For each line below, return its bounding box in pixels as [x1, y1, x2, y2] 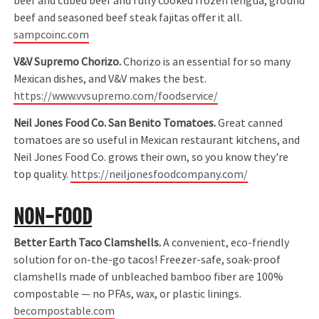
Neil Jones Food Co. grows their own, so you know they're [14, 150, 289, 165]
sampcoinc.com [14, 27, 90, 42]
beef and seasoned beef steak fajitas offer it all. [14, 10, 243, 25]
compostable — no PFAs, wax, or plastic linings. [14, 287, 242, 302]
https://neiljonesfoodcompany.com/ [70, 167, 249, 182]
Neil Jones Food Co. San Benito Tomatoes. [14, 116, 216, 131]
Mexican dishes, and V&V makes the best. [14, 71, 207, 86]
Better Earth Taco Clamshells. [14, 236, 164, 251]
